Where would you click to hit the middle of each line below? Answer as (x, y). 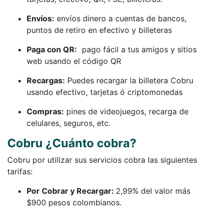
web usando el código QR (74, 61)
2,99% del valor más (153, 191)
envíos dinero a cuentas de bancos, (120, 18)
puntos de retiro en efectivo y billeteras (99, 30)
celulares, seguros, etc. (69, 123)
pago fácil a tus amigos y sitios (137, 49)
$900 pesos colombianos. (74, 202)
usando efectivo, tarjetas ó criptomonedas (105, 92)
